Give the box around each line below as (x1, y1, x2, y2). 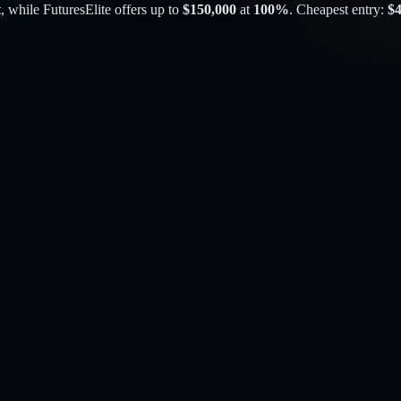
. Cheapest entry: (289, 2, 384, 17)
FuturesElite (43, 2, 111, 17)
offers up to (111, 2, 179, 17)
